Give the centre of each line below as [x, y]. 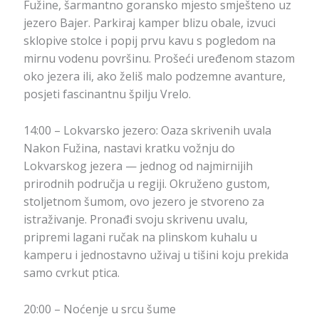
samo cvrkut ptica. [71, 273]
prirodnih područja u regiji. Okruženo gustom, [146, 184]
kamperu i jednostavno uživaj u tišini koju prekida [156, 255]
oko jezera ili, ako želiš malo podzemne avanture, [154, 77]
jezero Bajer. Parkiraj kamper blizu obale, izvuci [149, 23]
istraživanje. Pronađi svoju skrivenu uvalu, [135, 219]
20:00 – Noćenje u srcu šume [99, 309]
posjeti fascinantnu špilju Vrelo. [107, 94]
